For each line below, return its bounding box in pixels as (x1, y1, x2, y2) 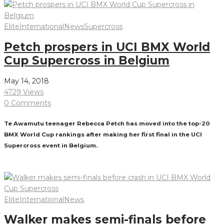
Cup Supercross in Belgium (4, 53, 169, 67)
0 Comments (4, 98, 51, 107)
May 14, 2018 (4, 76, 49, 85)
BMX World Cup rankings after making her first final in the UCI (4, 131, 202, 138)
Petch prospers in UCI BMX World (4, 39, 210, 54)
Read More (4, 161, 43, 171)
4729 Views (4, 87, 43, 96)
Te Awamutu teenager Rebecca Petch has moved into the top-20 (4, 120, 210, 127)
